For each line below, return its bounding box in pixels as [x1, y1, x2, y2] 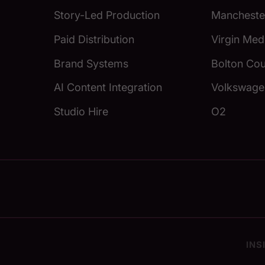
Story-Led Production [54, 9, 160, 22]
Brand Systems [54, 57, 129, 70]
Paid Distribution [54, 33, 135, 46]
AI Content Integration [54, 81, 163, 94]
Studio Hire [54, 105, 109, 118]
